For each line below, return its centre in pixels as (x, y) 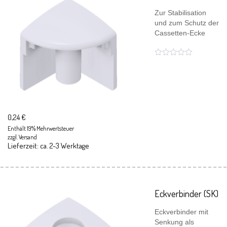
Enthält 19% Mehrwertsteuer (41, 128)
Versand (28, 137)
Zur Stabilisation (180, 13)
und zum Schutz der (187, 23)
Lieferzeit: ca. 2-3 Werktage (48, 146)
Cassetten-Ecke (180, 33)
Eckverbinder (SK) (186, 194)
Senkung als (174, 222)
